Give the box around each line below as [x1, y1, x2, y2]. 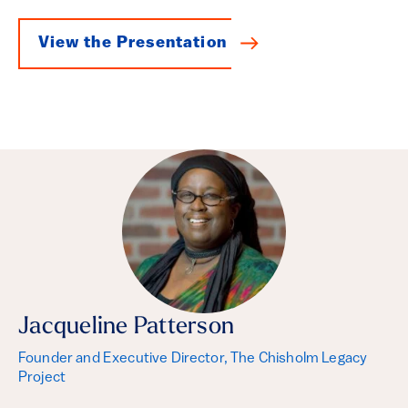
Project [18, 371, 66, 385]
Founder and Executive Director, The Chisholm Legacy [18, 352, 368, 366]
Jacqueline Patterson [18, 315, 235, 340]
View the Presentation [38, 35, 227, 52]
